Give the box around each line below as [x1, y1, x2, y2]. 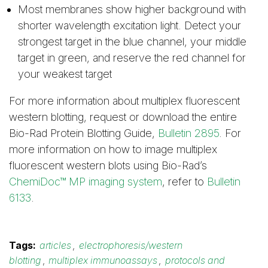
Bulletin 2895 [158, 127, 219, 140]
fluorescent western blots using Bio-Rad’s [9, 159, 207, 172]
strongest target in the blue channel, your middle [18, 35, 246, 48]
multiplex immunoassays [48, 254, 158, 266]
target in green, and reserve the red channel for [18, 51, 246, 65]
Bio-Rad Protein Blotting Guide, [9, 127, 158, 140]
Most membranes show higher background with [18, 3, 246, 16]
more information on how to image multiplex [9, 143, 217, 156]
